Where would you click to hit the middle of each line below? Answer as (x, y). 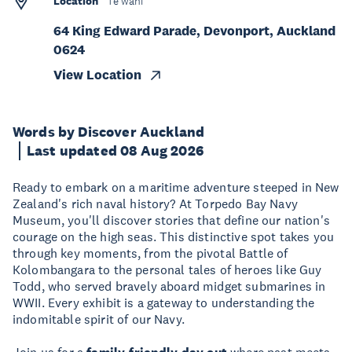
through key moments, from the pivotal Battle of (150, 253)
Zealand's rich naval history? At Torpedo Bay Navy (155, 203)
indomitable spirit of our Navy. (99, 319)
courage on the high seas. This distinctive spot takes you (174, 236)
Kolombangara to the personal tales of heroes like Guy (167, 269)
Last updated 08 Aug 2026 (115, 151)
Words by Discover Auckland (109, 132)
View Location (97, 75)
